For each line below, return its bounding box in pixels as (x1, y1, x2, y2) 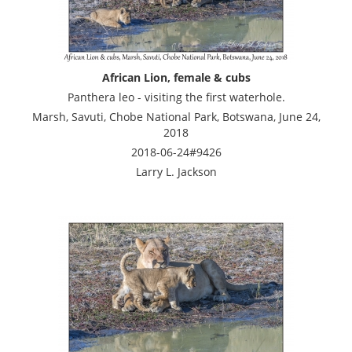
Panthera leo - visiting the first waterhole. (67, 89, 285, 104)
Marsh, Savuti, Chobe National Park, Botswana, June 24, (31, 108, 321, 124)
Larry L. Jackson (135, 163, 217, 179)
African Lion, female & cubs (101, 69, 251, 85)
